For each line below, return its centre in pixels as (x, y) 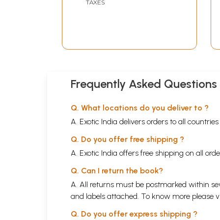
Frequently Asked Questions (144, 84)
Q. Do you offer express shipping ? (134, 214)
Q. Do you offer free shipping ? (127, 139)
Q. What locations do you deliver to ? (140, 108)
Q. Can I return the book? (117, 171)
